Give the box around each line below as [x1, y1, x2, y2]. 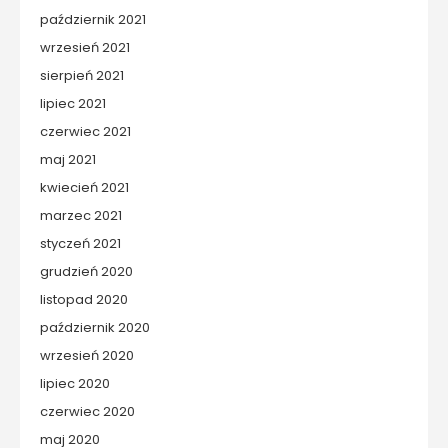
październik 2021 [40, 10, 146, 30]
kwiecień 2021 [40, 178, 129, 198]
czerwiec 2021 [40, 122, 131, 142]
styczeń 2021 [40, 234, 121, 254]
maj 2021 [40, 150, 96, 170]
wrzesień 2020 [40, 346, 134, 366]
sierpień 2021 [40, 66, 124, 86]
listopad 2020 [40, 290, 128, 310]
